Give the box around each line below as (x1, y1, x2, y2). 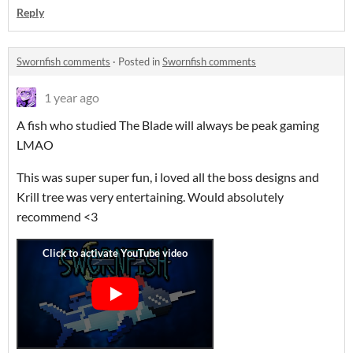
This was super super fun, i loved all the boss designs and (17, 169, 319, 184)
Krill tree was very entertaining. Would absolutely (17, 189, 284, 204)
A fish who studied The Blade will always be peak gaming (17, 117, 319, 132)
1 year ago (44, 90, 99, 105)
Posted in (118, 55, 162, 68)
